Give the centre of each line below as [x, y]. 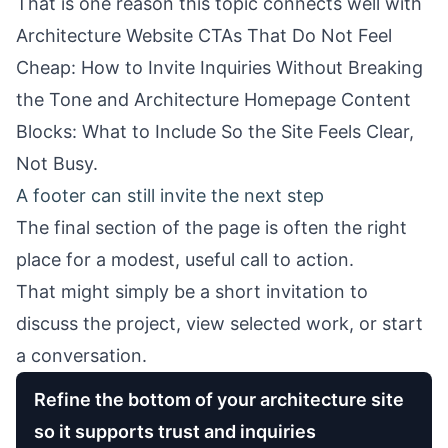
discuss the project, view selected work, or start [219, 323]
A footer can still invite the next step [170, 195]
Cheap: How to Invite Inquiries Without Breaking [219, 67]
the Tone [54, 99]
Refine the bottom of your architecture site [219, 399]
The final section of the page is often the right [211, 227]
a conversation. [81, 355]
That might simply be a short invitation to [192, 291]
